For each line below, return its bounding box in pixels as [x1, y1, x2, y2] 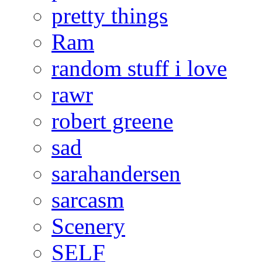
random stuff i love [51, 55, 227, 81]
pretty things [51, 2, 168, 28]
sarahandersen [51, 160, 181, 186]
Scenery [51, 213, 125, 239]
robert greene [51, 108, 173, 133]
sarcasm [51, 187, 124, 212]
